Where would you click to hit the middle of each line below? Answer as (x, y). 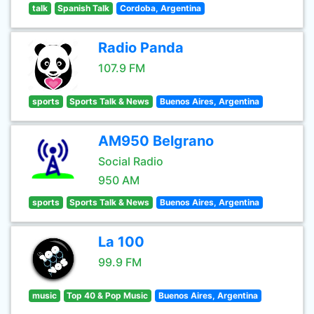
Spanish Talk (84, 8)
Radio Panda (141, 48)
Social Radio (131, 161)
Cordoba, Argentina (160, 8)
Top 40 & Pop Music (108, 295)
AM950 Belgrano (156, 141)
